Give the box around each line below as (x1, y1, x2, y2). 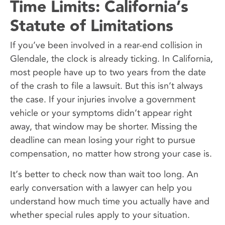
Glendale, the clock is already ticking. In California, (10, 51, 213, 66)
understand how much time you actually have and (10, 194, 209, 209)
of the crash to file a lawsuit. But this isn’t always (10, 78, 203, 93)
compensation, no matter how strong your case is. (10, 146, 212, 161)
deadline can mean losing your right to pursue (10, 133, 195, 147)
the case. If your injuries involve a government (10, 92, 195, 106)
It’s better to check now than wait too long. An (10, 167, 198, 182)
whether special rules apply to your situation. (10, 208, 190, 222)
